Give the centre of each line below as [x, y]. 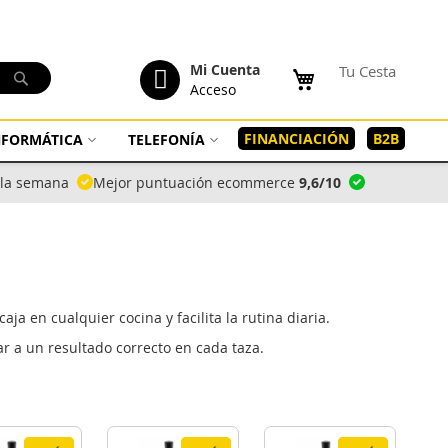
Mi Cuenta [225, 69]
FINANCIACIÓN [296, 138]
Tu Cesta [367, 70]
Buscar [54, 75]
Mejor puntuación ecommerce [196, 182]
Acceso [213, 89]
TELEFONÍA [166, 139]
